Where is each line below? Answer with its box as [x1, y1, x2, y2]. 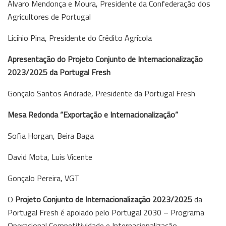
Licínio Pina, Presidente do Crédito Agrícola [8, 31, 152, 44]
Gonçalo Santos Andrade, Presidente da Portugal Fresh [8, 87, 195, 99]
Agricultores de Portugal [8, 10, 91, 23]
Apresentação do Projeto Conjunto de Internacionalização [8, 52, 203, 65]
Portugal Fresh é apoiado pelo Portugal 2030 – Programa [8, 206, 204, 218]
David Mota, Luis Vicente [8, 150, 92, 163]
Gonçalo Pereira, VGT [8, 172, 79, 184]
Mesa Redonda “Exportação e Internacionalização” [8, 108, 178, 121]
